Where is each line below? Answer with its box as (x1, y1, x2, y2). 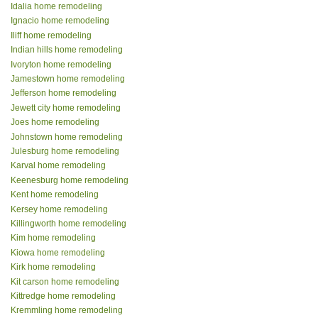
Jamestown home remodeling (11, 74, 125, 84)
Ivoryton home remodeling (11, 59, 111, 70)
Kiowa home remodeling (11, 247, 105, 258)
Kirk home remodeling (11, 262, 96, 273)
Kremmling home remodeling (11, 305, 123, 316)
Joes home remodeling (11, 117, 99, 128)
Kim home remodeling (11, 233, 96, 243)
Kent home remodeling (11, 190, 99, 200)
